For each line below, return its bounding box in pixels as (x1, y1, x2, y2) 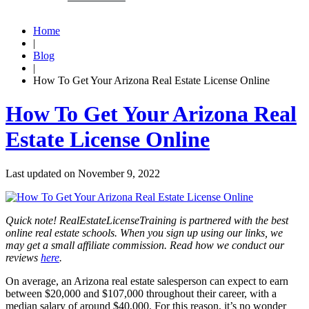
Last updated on (6, 167, 78, 179)
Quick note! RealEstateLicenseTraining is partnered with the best (6, 214, 288, 226)
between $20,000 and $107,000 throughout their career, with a (6, 287, 277, 299)
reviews (6, 251, 41, 263)
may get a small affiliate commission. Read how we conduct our (6, 239, 284, 251)
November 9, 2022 (78, 167, 160, 179)
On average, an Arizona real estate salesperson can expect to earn (6, 275, 288, 287)
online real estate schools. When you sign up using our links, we (6, 226, 283, 239)
